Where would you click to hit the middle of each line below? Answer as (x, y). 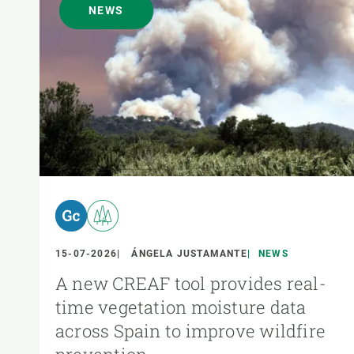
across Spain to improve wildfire (191, 331)
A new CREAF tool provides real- (191, 284)
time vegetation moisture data (181, 307)
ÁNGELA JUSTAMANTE (189, 254)
